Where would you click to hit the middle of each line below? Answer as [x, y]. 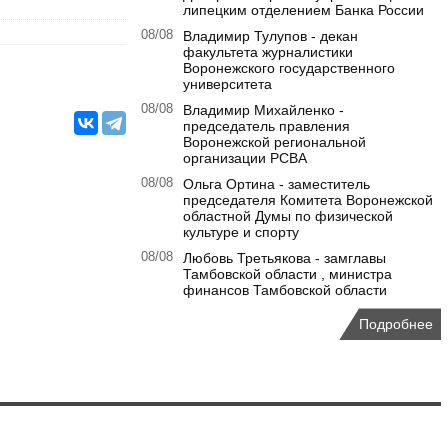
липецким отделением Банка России [303, 10]
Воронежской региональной [274, 142]
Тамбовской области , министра [287, 274]
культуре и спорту [241, 232]
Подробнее [396, 324]
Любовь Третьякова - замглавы [284, 258]
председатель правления [266, 126]
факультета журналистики [268, 52]
